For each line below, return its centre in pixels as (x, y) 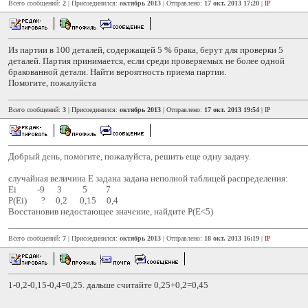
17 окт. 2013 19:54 (232, 110)
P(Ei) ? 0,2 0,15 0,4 (63, 200)
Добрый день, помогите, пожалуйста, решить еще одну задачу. (130, 156)
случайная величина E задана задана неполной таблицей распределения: (148, 178)
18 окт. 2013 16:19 (232, 238)
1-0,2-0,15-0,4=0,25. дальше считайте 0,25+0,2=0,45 (108, 285)
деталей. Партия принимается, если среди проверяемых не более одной (146, 61)
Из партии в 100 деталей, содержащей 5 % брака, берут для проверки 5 (146, 50)
